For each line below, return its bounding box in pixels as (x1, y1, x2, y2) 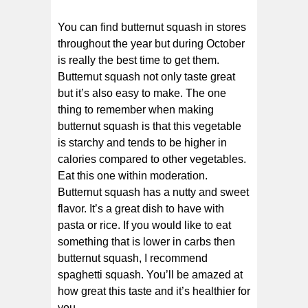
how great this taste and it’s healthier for (58, 285, 250, 297)
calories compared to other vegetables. (58, 153, 246, 165)
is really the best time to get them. (58, 54, 219, 66)
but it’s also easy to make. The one (58, 87, 226, 99)
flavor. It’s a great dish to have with (58, 202, 224, 214)
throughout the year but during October (58, 37, 245, 49)
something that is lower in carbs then (58, 235, 235, 247)
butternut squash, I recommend (58, 252, 208, 264)
